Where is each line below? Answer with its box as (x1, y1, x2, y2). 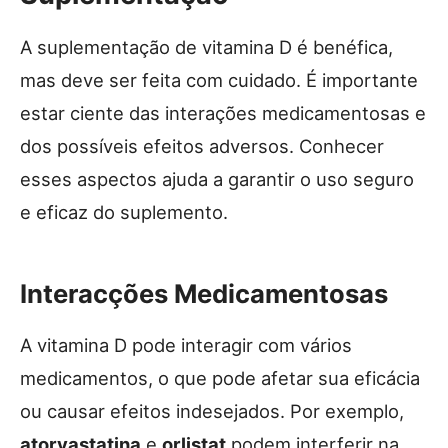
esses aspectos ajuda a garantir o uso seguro (20, 167, 414, 190)
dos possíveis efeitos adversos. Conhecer (20, 134, 384, 157)
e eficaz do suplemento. (20, 200, 228, 223)
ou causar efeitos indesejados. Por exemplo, (20, 399, 404, 422)
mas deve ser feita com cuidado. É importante (20, 68, 418, 91)
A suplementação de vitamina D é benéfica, (20, 35, 393, 58)
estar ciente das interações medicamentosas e (20, 101, 426, 124)
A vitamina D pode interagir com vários (20, 333, 352, 356)
